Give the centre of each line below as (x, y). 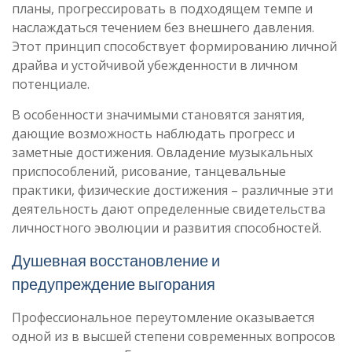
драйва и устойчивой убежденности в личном (155, 65)
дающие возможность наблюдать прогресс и (153, 134)
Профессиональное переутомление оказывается (163, 317)
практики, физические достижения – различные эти (172, 190)
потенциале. (51, 84)
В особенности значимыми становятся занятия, (158, 115)
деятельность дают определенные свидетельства (169, 209)
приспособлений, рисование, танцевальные (149, 171)
